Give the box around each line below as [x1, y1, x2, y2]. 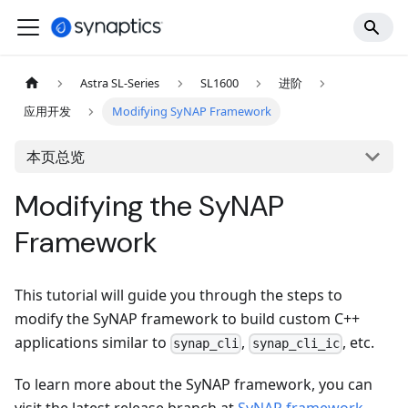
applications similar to [15, 332, 170, 353]
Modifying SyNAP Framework [111, 103, 271, 120]
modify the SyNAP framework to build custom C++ [15, 309, 360, 330]
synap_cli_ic [251, 336, 340, 352]
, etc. [342, 332, 374, 353]
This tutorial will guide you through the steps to [15, 285, 342, 306]
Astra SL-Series [80, 75, 160, 92]
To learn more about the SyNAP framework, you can [15, 374, 372, 395]
